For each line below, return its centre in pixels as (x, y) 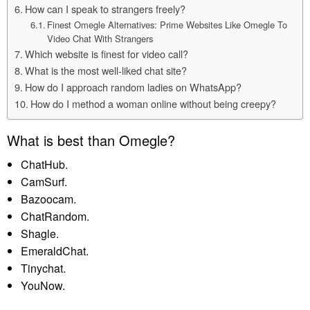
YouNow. (43, 285)
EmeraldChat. (55, 250)
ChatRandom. (55, 216)
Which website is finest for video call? (106, 53)
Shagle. (40, 233)
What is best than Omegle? (91, 140)
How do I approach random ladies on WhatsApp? (133, 86)
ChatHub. (44, 164)
